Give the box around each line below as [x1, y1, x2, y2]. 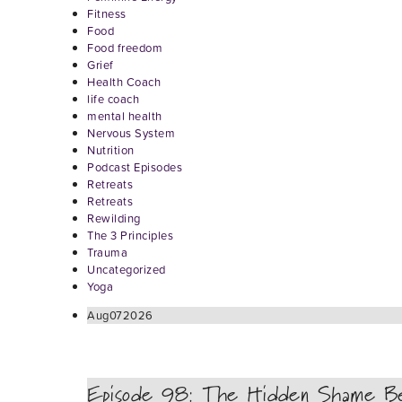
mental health [87, 108, 162, 126]
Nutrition [87, 142, 135, 160]
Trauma [87, 244, 127, 262]
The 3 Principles [87, 227, 173, 245]
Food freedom [87, 39, 162, 57]
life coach [87, 91, 139, 109]
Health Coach [87, 74, 161, 92]
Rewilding [87, 210, 141, 228]
